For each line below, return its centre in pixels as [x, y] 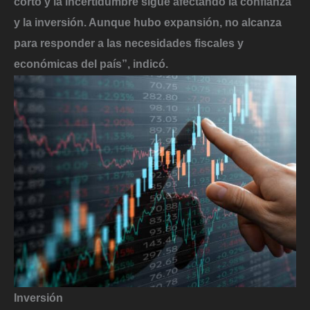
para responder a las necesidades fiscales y [129, 43]
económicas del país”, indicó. [91, 64]
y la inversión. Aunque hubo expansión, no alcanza [148, 22]
